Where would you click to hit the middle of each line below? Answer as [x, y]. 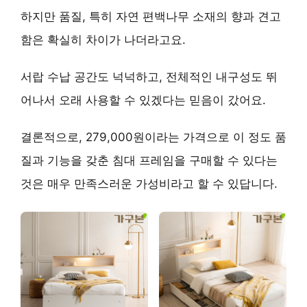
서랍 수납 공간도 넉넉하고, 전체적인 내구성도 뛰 [149, 76]
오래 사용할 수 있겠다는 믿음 [136, 100]
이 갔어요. [239, 100]
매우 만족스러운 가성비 [109, 183]
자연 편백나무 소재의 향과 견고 [198, 16]
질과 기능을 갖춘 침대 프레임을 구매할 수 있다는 [149, 160]
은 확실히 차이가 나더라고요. [109, 39]
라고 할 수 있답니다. [224, 183]
